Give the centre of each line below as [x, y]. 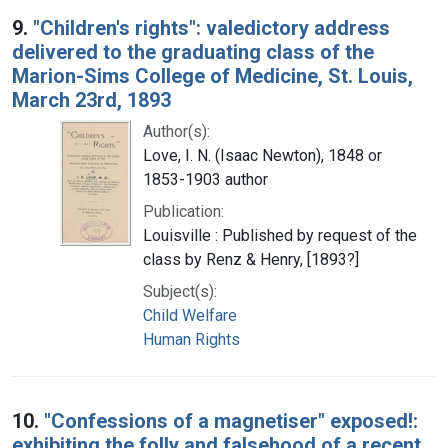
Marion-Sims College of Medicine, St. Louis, [212, 75]
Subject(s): [180, 291]
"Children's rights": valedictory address [211, 27]
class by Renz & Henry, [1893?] [251, 259]
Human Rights [191, 339]
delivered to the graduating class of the [193, 51]
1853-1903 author [205, 179]
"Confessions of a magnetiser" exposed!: [231, 420]
